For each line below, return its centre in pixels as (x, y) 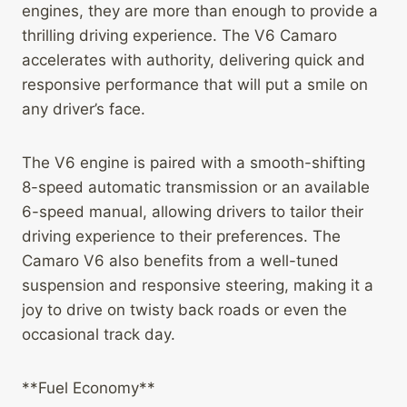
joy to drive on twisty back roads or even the (184, 310)
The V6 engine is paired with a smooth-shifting (194, 163)
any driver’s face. (84, 109)
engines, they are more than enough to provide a (200, 11)
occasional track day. (99, 335)
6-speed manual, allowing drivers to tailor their (193, 212)
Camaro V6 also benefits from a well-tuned (180, 261)
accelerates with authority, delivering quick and (194, 60)
